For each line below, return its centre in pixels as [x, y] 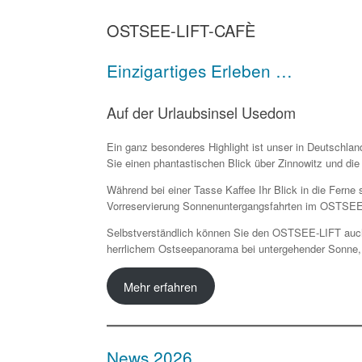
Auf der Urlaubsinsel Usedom [201, 112]
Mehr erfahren [161, 286]
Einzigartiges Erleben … [200, 70]
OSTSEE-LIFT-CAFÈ [181, 30]
